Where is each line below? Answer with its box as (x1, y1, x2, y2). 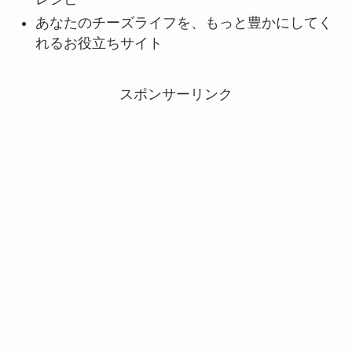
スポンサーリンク (119, 86, 233, 103)
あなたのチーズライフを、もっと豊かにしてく (35, 15, 332, 31)
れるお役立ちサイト (35, 35, 163, 52)
